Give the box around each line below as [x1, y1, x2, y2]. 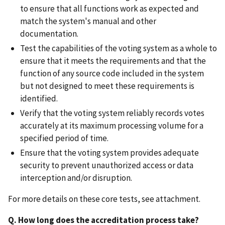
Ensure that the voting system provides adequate [20, 147, 199, 159]
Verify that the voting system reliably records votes [20, 107, 204, 119]
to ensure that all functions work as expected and [20, 3, 199, 14]
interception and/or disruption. [20, 172, 132, 184]
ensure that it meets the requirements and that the [20, 55, 206, 66]
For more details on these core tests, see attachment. [8, 193, 200, 205]
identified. [20, 92, 62, 104]
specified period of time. [20, 133, 113, 144]
